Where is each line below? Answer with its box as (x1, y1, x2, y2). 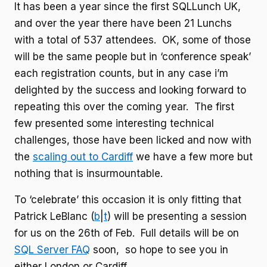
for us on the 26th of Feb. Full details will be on (14, 227, 239, 239)
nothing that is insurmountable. (14, 167, 163, 179)
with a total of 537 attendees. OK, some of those (14, 34, 251, 46)
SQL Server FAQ (14, 244, 90, 256)
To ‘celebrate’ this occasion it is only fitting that (14, 194, 241, 206)
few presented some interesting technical (14, 117, 214, 129)
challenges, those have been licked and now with (14, 134, 252, 146)
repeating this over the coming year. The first (14, 101, 234, 113)
